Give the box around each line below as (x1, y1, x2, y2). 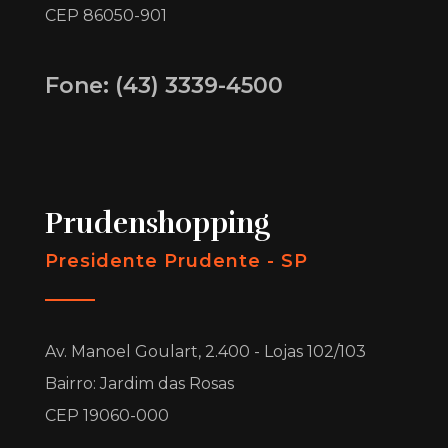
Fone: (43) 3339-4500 (45, 71, 283, 99)
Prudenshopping (45, 206, 270, 242)
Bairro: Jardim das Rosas (45, 373, 234, 393)
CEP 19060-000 (45, 405, 169, 425)
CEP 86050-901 (45, 5, 167, 25)
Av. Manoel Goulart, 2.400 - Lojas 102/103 (45, 341, 366, 361)
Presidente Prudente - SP (45, 249, 308, 272)
